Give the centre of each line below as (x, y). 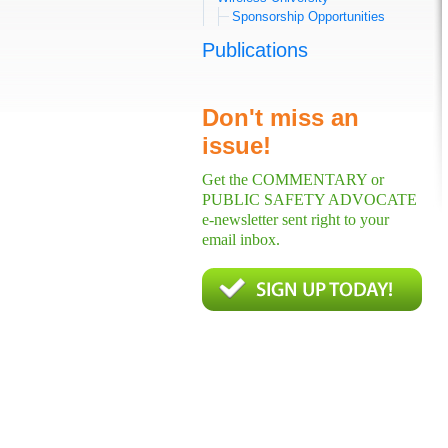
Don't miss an (280, 117)
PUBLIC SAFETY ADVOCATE (309, 199)
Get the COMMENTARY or (293, 179)
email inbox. (241, 239)
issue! (236, 145)
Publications (255, 50)
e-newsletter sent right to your (295, 219)
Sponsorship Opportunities (308, 16)
